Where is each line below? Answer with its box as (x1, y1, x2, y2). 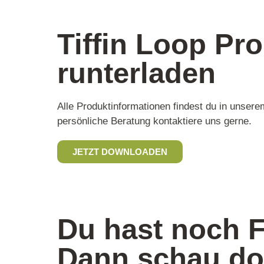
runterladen (57, 56, 216, 89)
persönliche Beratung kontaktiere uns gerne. (57, 115, 252, 127)
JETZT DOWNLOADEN (72, 146, 167, 157)
